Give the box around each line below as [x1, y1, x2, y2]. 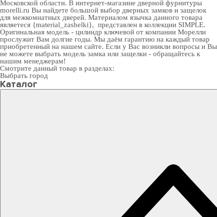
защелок [180, 6, 206, 14]
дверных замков [122, 6, 172, 14]
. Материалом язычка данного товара [84, 14, 202, 21]
